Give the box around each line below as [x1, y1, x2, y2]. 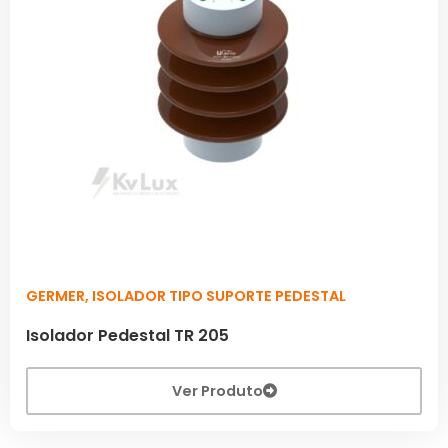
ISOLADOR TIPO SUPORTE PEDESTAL [92, 285, 346, 306]
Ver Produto [171, 380, 263, 401]
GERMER [26, 285, 85, 306]
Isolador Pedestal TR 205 [26, 323, 229, 347]
